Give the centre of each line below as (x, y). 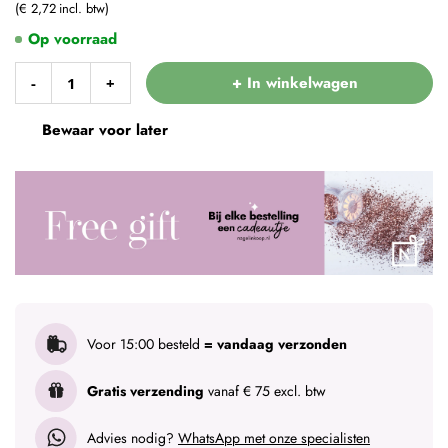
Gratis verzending (145, 390)
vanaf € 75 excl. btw (265, 390)
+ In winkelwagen (294, 82)
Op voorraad (72, 38)
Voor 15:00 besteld (145, 343)
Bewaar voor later (105, 129)
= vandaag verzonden (275, 343)
